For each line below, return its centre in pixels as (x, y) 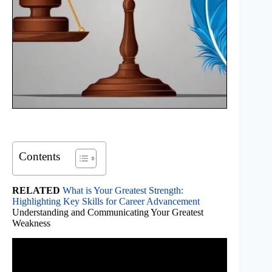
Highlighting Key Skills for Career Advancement (106, 202)
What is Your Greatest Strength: (123, 191)
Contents (39, 157)
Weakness (31, 223)
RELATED (36, 191)
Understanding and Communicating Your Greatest (108, 212)
